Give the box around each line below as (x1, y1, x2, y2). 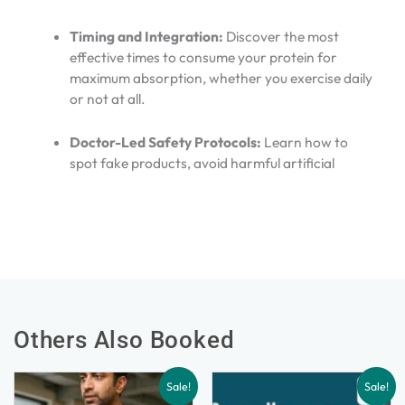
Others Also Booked (14, 325, 235, 353)
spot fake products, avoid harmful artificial (69, 153, 334, 172)
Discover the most (222, 27, 339, 46)
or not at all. (69, 89, 146, 108)
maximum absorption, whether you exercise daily (69, 69, 372, 88)
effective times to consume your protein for (69, 48, 337, 67)
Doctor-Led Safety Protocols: (69, 132, 261, 151)
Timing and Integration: (69, 27, 223, 46)
